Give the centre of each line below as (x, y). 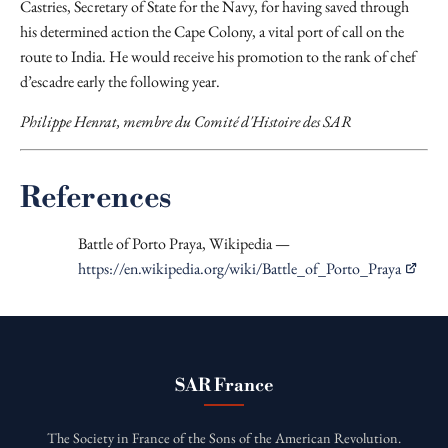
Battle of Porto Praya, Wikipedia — (184, 243)
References (95, 198)
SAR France (224, 386)
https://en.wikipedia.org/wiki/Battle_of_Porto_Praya (239, 268)
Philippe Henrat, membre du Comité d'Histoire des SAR (186, 121)
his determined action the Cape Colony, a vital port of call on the (212, 31)
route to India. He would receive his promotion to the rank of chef (218, 56)
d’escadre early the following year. (120, 81)
